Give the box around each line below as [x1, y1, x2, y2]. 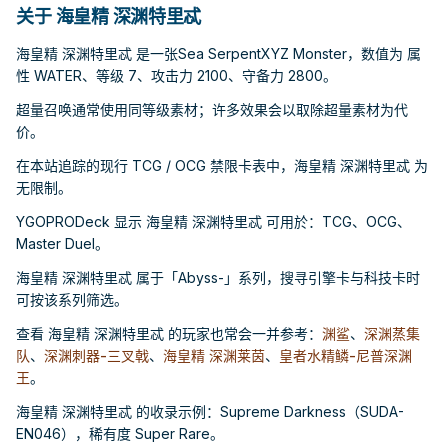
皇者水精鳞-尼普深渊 [279, 347, 412, 364]
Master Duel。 [16, 235, 109, 252]
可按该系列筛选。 [16, 291, 128, 308]
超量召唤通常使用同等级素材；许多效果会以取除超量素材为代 [16, 101, 408, 118]
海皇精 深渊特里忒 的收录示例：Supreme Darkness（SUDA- [16, 403, 404, 420]
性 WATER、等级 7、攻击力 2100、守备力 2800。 [16, 67, 337, 84]
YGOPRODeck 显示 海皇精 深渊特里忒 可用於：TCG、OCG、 [16, 213, 411, 230]
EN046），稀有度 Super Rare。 [16, 425, 224, 442]
